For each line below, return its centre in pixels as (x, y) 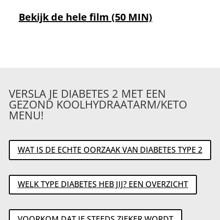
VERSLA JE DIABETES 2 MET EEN (87, 93)
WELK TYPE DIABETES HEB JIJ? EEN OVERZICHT (103, 184)
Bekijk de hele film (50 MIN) (85, 17)
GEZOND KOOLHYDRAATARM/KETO (98, 104)
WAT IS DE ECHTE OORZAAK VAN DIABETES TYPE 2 (110, 150)
